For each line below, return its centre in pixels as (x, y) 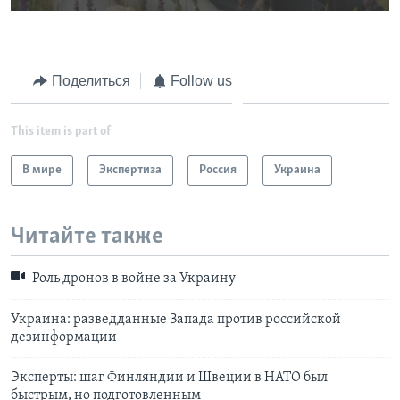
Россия (218, 170)
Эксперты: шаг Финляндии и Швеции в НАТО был (169, 377)
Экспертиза (130, 170)
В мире (42, 170)
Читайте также (87, 237)
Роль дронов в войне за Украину (133, 279)
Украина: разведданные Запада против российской (176, 319)
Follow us (201, 81)
